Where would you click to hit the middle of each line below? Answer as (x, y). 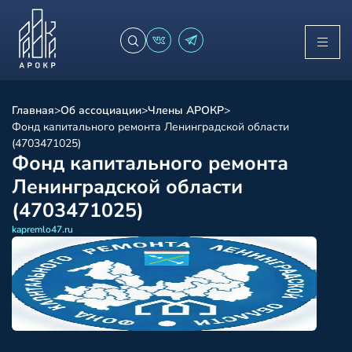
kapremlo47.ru (42, 229)
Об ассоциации (101, 110)
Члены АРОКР (186, 110)
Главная (33, 110)
